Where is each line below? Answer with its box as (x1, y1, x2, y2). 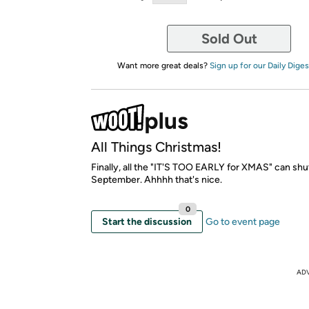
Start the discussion (102, 216, 192, 228)
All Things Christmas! (91, 139, 221, 155)
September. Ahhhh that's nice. (91, 174, 222, 186)
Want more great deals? (117, 61, 210, 70)
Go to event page (206, 216, 280, 228)
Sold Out (201, 30, 257, 47)
